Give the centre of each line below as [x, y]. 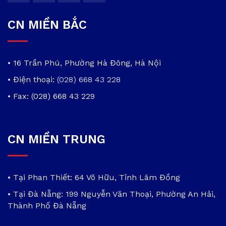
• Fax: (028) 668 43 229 [51, 96]
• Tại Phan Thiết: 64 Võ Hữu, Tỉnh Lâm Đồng [94, 177]
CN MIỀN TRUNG [56, 139]
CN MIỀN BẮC [47, 24]
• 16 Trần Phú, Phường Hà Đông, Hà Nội [84, 63]
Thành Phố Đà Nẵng [47, 205]
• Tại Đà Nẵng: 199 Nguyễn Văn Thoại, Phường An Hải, [111, 194]
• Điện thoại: [32, 79]
